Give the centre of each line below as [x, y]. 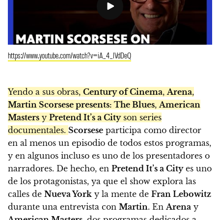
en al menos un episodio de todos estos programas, [110, 143]
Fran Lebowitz [181, 194]
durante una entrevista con [63, 207]
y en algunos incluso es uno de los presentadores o [109, 156]
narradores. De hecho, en [60, 169]
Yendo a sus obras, [45, 92]
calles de [26, 194]
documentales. [38, 130]
